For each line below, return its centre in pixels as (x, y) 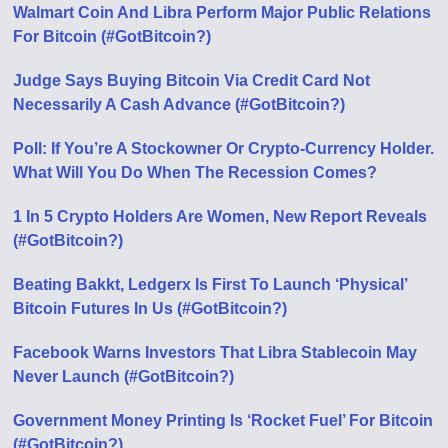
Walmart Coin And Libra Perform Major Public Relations (222, 12)
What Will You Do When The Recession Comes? (195, 172)
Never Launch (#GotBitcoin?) (124, 376)
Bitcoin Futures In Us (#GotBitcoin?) (150, 308)
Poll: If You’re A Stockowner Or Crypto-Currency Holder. (224, 148)
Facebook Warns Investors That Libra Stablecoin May (215, 352)
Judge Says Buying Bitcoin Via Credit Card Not (192, 80)
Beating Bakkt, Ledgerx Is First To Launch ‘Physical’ (210, 284)
